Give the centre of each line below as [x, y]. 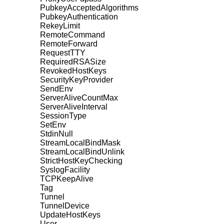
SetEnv [53, 124]
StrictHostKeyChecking [81, 160]
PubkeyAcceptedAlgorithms [89, 7]
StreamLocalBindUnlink [82, 151]
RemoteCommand [72, 34]
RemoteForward [69, 43]
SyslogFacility [65, 169]
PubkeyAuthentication [79, 16]
